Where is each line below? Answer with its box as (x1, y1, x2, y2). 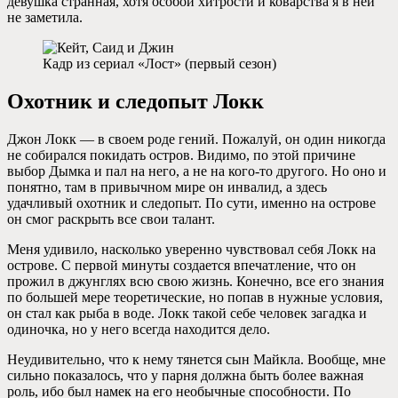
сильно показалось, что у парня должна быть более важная (7, 367, 363, 383)
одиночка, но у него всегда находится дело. (7, 321, 270, 337)
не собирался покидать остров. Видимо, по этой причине (7, 147, 355, 163)
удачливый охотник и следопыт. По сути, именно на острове (7, 195, 376, 211)
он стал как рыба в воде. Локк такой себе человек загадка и (7, 305, 367, 321)
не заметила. (7, 9, 83, 25)
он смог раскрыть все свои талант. (7, 211, 215, 227)
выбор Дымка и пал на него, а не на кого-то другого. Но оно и (7, 163, 386, 179)
